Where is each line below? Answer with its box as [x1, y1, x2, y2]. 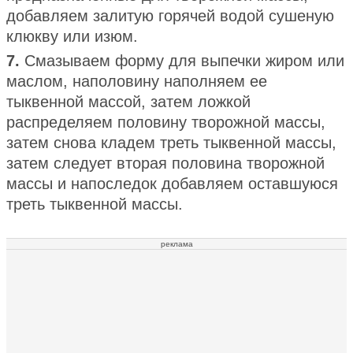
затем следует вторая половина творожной [6, 154, 325, 172]
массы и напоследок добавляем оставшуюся [6, 174, 338, 192]
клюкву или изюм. [6, 27, 138, 45]
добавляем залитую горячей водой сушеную [6, 6, 334, 24]
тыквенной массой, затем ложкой [6, 92, 251, 110]
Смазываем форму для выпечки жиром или [24, 51, 344, 69]
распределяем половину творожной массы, [6, 113, 325, 131]
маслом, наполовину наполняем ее [6, 72, 267, 90]
